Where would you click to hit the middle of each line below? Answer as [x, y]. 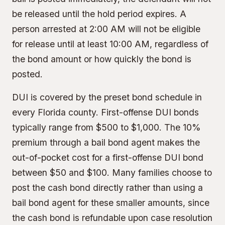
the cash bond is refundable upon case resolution [112, 218]
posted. [27, 74]
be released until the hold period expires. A [99, 14]
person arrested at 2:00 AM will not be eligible [106, 29]
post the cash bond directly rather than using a [107, 188]
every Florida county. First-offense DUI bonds [105, 112]
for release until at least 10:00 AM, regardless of [110, 44]
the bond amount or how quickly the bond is [102, 59]
